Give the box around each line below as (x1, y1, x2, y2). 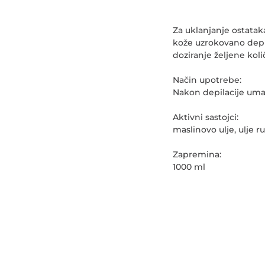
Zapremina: (173, 148, 221, 160)
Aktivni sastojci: (173, 111, 238, 122)
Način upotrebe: (173, 74, 241, 85)
